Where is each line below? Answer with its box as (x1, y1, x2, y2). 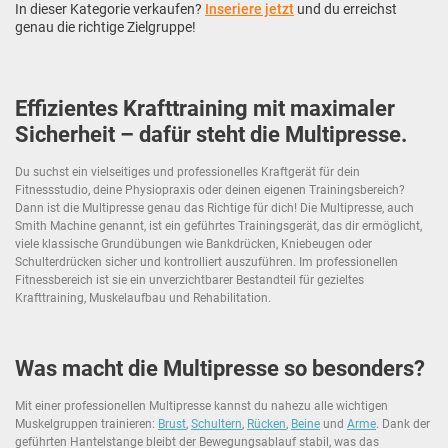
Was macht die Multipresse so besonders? (15, 355, 425, 381)
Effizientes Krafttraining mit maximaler (15, 95, 395, 121)
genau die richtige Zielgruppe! (15, 18, 196, 35)
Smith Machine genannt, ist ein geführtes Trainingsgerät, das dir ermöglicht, (15, 218, 422, 233)
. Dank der (376, 416, 430, 431)
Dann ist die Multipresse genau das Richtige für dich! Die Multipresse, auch (15, 200, 414, 215)
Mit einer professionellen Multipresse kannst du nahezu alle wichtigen (15, 398, 388, 413)
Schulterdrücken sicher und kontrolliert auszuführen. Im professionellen (15, 254, 398, 269)
